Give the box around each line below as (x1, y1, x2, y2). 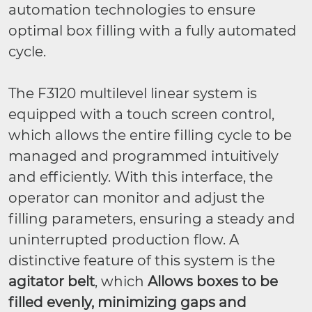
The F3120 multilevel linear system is (8, 85, 257, 102)
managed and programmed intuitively (8, 148, 279, 164)
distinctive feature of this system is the (8, 252, 275, 269)
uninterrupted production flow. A (8, 231, 239, 248)
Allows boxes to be (148, 273, 278, 290)
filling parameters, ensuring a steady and (8, 210, 295, 227)
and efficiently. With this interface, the (8, 169, 273, 185)
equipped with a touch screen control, (8, 106, 274, 123)
